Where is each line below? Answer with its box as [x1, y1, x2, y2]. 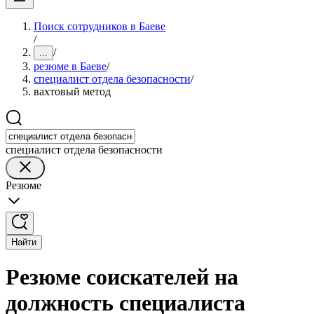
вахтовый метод [34, 86, 111, 97]
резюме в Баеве [34, 60, 107, 72]
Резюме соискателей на [6, 264, 238, 290]
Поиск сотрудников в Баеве [34, 20, 165, 32]
